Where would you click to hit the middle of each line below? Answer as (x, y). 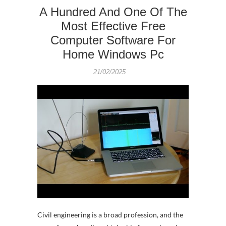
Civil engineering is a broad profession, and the (110, 215)
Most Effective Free (113, 26)
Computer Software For (113, 40)
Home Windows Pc (113, 54)
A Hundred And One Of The (113, 12)
